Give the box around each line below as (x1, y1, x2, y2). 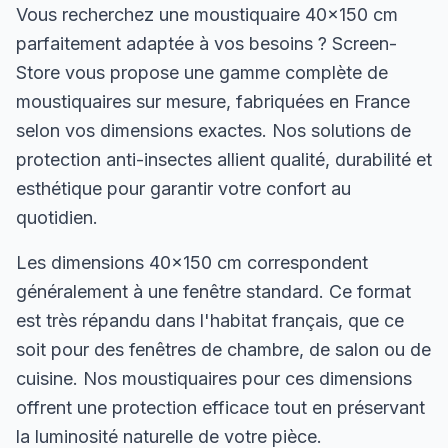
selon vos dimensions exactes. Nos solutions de (16, 120, 411, 141)
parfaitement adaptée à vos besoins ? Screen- (16, 33, 397, 54)
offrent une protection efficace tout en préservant (16, 397, 425, 418)
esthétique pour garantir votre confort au (16, 178, 351, 199)
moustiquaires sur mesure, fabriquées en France (16, 91, 410, 112)
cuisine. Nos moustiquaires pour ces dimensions (16, 368, 412, 389)
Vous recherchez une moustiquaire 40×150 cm (16, 4, 398, 25)
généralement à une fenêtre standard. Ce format (16, 281, 411, 302)
